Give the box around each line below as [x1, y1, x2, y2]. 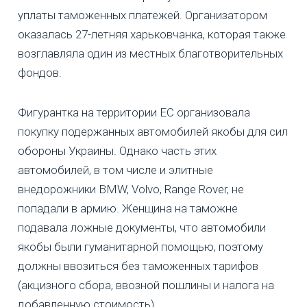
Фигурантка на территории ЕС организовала [18, 106, 250, 120]
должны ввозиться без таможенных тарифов [18, 259, 258, 273]
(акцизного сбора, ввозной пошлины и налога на [18, 278, 274, 293]
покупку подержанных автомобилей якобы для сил [18, 125, 288, 139]
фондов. [18, 66, 62, 80]
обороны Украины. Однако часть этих [18, 144, 217, 158]
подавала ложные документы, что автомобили [18, 221, 266, 235]
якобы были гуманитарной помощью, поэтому [18, 240, 263, 254]
